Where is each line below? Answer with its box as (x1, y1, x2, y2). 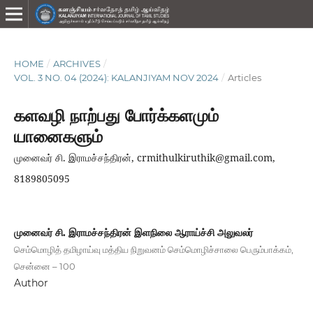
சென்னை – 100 (13, 260, 75, 272)
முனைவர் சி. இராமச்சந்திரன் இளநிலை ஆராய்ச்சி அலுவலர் (13, 226, 253, 239)
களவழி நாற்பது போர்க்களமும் (13, 105, 219, 126)
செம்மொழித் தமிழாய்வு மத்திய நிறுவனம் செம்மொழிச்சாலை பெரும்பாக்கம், (13, 243, 293, 255)
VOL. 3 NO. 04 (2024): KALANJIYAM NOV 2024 (13, 71, 219, 83)
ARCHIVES (52, 57, 101, 69)
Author (13, 276, 48, 289)
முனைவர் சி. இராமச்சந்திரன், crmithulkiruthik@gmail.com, (13, 150, 275, 164)
